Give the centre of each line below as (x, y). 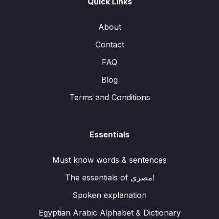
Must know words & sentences (109, 160)
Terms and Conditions (109, 98)
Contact (109, 45)
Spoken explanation (109, 195)
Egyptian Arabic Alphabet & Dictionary (109, 213)
